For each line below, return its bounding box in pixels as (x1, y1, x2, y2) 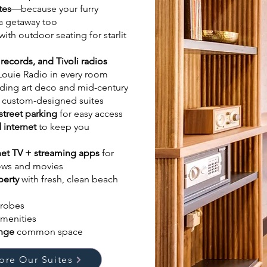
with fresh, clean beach (19, 173, 118, 185)
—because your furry (11, 3, 98, 14)
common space (17, 226, 83, 237)
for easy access (60, 108, 123, 119)
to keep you (36, 121, 89, 132)
